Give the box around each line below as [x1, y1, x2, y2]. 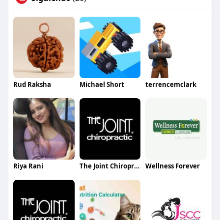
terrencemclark [145, 80, 197, 89]
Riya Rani [13, 161, 43, 170]
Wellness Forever [145, 161, 200, 170]
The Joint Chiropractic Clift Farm [134, 161, 139, 170]
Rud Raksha [13, 80, 51, 89]
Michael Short [79, 80, 124, 89]
